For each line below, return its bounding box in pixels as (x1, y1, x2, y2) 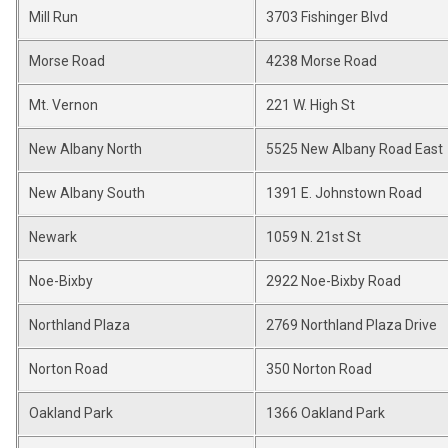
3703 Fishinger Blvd (266, 9, 388, 25)
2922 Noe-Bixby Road (266, 273, 401, 289)
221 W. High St (266, 97, 355, 113)
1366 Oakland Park (266, 405, 385, 421)
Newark (29, 229, 77, 245)
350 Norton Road (266, 361, 372, 377)
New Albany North (29, 141, 142, 157)
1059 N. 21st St (266, 229, 361, 245)
